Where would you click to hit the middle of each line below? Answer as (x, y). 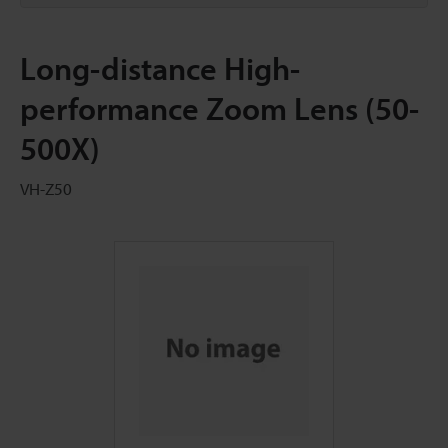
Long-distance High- (160, 68)
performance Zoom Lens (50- (219, 108)
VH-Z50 (46, 188)
